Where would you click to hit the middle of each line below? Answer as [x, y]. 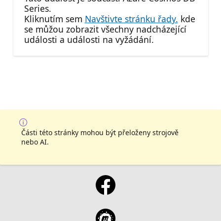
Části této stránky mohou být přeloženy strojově [100, 132]
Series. [37, 9]
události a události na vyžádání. [89, 40]
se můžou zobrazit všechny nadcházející [105, 29]
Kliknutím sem [54, 19]
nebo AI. [35, 142]
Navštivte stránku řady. [131, 19]
